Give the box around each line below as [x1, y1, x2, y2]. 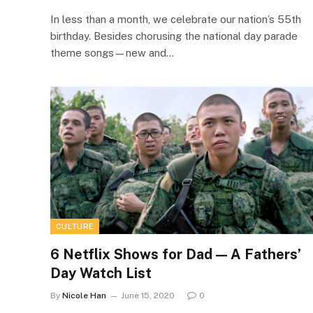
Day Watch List [50, 265, 152, 282]
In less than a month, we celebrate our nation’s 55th [50, 13, 301, 25]
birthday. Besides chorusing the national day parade [50, 29, 298, 42]
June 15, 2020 [121, 291, 175, 300]
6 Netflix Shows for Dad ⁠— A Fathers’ [50, 246, 301, 263]
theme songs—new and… [50, 46, 174, 59]
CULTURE [56, 222, 94, 231]
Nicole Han [62, 291, 106, 300]
